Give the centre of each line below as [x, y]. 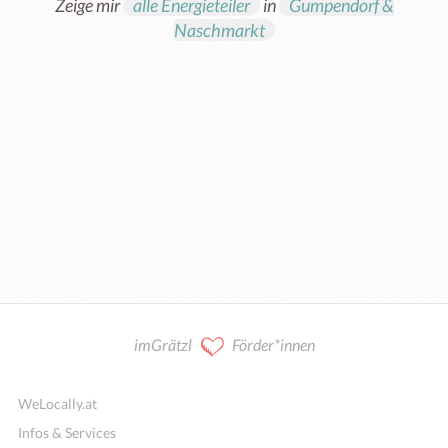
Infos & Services [67, 432]
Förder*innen [273, 344]
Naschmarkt [219, 30]
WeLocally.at [57, 403]
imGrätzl [162, 344]
